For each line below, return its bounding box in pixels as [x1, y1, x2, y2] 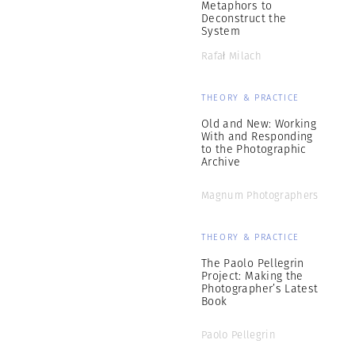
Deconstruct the [201, 10, 287, 26]
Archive [201, 154, 241, 170]
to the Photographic [201, 141, 307, 157]
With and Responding [201, 128, 313, 144]
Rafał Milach [201, 48, 261, 63]
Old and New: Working [201, 116, 316, 132]
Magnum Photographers [201, 188, 319, 203]
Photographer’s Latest [201, 281, 319, 296]
